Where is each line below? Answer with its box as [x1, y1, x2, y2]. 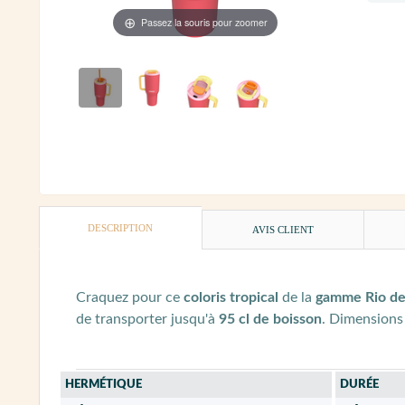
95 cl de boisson [219, 312, 322, 327]
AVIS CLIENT [252, 224, 315, 236]
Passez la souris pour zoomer [140, 14, 268, 29]
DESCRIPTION [88, 222, 154, 234]
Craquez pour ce [76, 290, 184, 306]
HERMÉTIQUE [65, 379, 142, 391]
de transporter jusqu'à [76, 312, 219, 327]
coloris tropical [184, 290, 278, 306]
